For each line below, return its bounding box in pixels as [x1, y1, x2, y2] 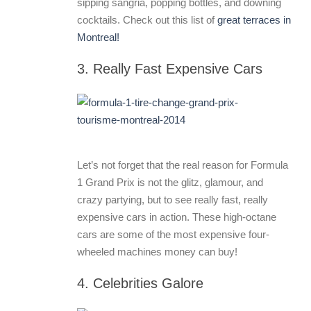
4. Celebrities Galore [77, 276, 203, 291]
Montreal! [77, 31, 119, 43]
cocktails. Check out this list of [77, 14, 217, 26]
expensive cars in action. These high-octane [77, 211, 276, 223]
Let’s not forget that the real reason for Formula [77, 159, 288, 171]
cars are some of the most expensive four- [77, 228, 269, 240]
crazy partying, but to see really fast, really [77, 194, 268, 205]
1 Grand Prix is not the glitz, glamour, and [77, 176, 263, 188]
